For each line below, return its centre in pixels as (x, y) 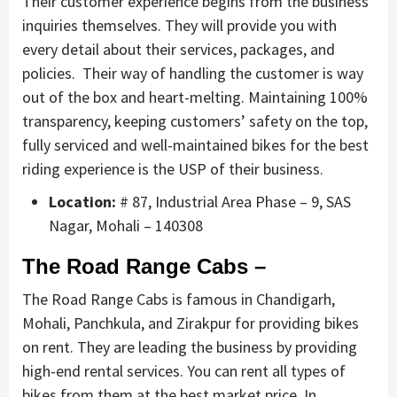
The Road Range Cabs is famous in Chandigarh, (179, 300)
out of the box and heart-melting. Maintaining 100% (195, 97)
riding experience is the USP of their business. (173, 169)
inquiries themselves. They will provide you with (179, 26)
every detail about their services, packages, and (179, 50)
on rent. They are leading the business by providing (190, 347)
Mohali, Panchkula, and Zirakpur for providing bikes (191, 323)
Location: (82, 202)
